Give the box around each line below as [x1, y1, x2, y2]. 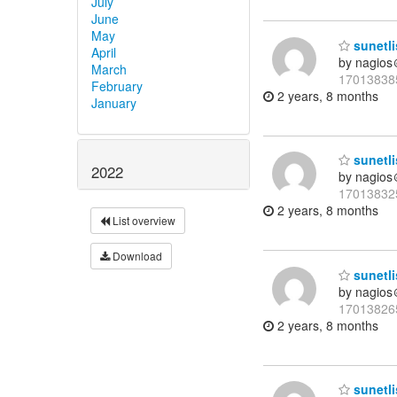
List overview [110, 212, 175, 228]
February [91, 77, 143, 96]
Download [110, 247, 162, 263]
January [91, 94, 136, 113]
